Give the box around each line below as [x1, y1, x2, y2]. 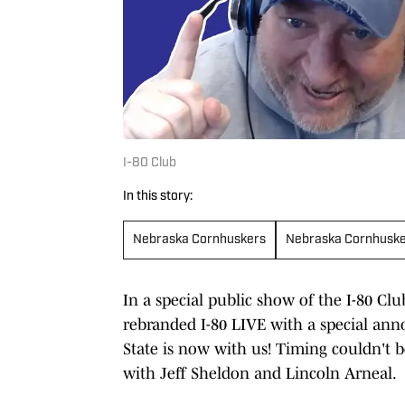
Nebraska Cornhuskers [133, 232, 266, 247]
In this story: [123, 189, 193, 203]
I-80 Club [123, 155, 176, 170]
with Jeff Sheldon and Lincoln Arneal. [123, 363, 397, 382]
